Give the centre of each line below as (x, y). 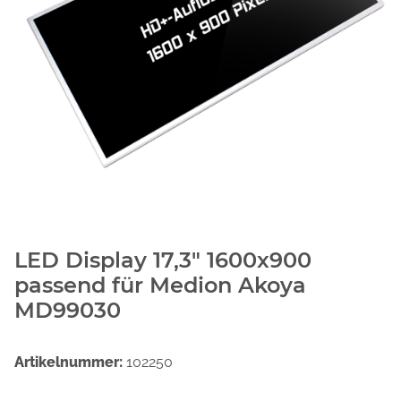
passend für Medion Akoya (160, 285)
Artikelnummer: (70, 362)
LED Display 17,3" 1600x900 (163, 260)
